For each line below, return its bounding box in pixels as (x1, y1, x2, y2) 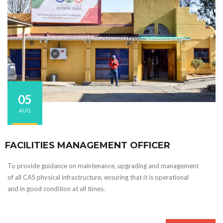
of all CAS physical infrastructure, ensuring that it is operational (7, 173, 189, 182)
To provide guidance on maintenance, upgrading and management (7, 162, 199, 170)
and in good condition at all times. (7, 185, 105, 193)
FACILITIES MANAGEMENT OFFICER (5, 140, 170, 151)
